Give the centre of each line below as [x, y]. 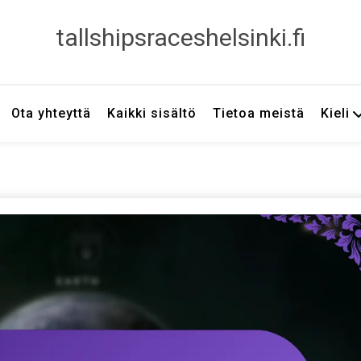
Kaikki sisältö [151, 113]
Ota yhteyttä [51, 113]
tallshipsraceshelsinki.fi [180, 37]
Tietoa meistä [258, 113]
